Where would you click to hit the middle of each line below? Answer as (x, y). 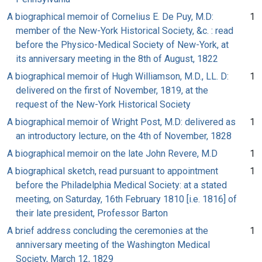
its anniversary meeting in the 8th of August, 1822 (117, 58)
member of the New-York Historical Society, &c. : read (125, 30)
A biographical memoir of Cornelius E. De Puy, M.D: (110, 16)
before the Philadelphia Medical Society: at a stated (121, 185)
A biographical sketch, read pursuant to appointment (113, 171)
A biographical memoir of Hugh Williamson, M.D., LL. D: (118, 76)
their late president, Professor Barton (92, 213)
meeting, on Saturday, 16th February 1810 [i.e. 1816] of (126, 199)
